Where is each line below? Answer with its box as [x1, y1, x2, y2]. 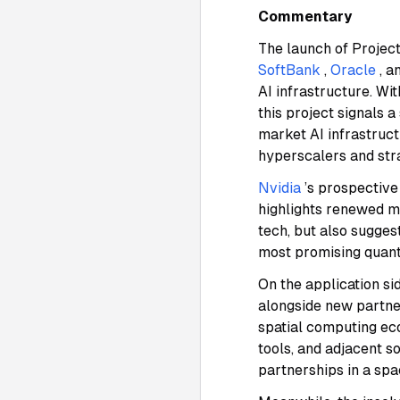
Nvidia [258, 179, 301, 196]
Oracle [330, 62, 376, 79]
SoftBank [258, 62, 321, 79]
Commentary [258, 8, 352, 25]
